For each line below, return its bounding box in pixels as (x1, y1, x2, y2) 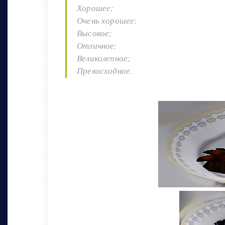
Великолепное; (77, 52, 131, 64)
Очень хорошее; (77, 14, 138, 26)
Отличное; (77, 39, 118, 51)
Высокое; (77, 27, 113, 39)
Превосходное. (77, 64, 133, 76)
